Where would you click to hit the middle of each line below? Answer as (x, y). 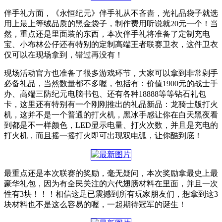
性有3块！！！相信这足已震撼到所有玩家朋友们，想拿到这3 (111, 194)
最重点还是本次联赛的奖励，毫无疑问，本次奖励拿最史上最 (111, 173)
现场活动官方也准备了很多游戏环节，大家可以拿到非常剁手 (111, 73)
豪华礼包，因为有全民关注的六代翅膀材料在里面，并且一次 (111, 183)
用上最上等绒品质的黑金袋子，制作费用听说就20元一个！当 (111, 23)
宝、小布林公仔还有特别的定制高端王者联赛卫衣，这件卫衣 (111, 44)
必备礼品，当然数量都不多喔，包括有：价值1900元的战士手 (111, 83)
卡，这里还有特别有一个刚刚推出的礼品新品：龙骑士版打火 (111, 104)
